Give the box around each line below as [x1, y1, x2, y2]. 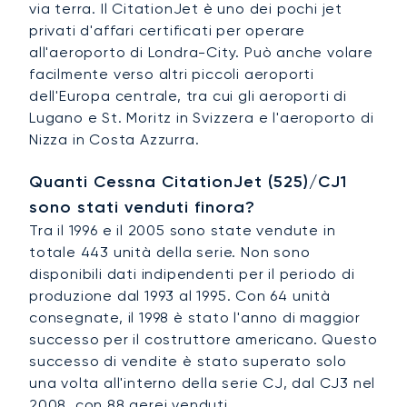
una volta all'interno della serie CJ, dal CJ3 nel [29, 374, 376, 392]
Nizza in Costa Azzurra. [29, 131, 200, 149]
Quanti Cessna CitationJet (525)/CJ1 [29, 172, 347, 193]
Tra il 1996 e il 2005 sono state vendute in [29, 222, 336, 240]
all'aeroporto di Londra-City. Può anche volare [29, 44, 373, 62]
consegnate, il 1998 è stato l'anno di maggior [29, 309, 361, 327]
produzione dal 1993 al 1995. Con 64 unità [29, 287, 331, 305]
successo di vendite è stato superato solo [29, 352, 347, 371]
